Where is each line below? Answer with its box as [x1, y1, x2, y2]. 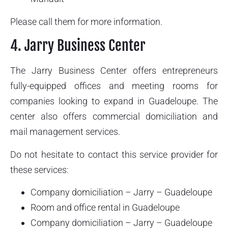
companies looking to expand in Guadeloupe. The [10, 96, 218, 107]
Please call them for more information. [10, 16, 162, 27]
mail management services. [10, 126, 120, 137]
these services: [10, 164, 69, 175]
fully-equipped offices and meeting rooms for [10, 80, 218, 92]
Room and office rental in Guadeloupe [31, 202, 180, 213]
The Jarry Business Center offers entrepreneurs [10, 65, 218, 76]
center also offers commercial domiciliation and [10, 111, 218, 122]
